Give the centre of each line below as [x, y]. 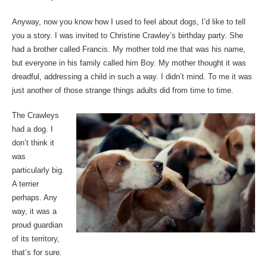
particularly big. [38, 170]
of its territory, [35, 239]
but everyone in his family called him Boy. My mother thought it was [129, 63]
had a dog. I [32, 129]
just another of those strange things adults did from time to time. [122, 90]
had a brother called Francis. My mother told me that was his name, [128, 49]
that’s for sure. [37, 253]
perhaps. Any [34, 198]
